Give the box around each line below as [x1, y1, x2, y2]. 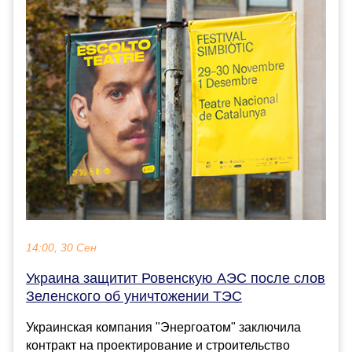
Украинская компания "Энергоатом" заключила [26, 321, 301, 335]
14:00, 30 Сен [26, 242, 97, 255]
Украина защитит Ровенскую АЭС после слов [26, 270, 325, 287]
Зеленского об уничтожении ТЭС [26, 288, 242, 305]
